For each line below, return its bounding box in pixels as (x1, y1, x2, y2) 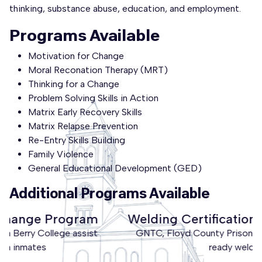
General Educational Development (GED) (28, 162, 202, 174)
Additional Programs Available (9, 184, 210, 201)
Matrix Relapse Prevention (28, 120, 138, 132)
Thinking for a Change (28, 78, 119, 89)
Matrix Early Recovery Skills (28, 106, 142, 118)
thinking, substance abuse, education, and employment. (9, 2, 241, 14)
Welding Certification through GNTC (20, 211, 242, 227)
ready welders (102, 241, 160, 253)
